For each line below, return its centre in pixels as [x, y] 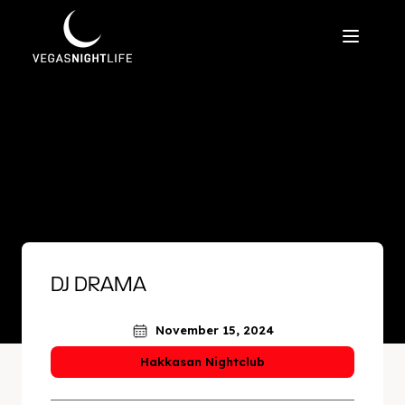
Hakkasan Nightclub [202, 362]
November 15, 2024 [214, 330]
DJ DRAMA [99, 286]
